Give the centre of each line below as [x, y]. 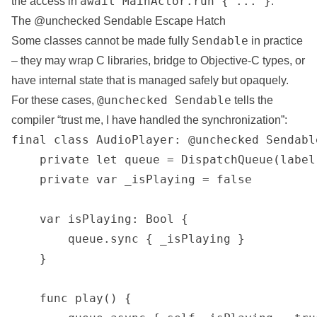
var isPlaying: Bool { [100, 219]
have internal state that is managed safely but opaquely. [150, 80]
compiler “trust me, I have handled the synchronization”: [149, 120]
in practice [276, 41]
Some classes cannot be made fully [102, 41]
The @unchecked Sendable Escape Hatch [119, 21]
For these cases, [54, 100]
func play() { [71, 298]
